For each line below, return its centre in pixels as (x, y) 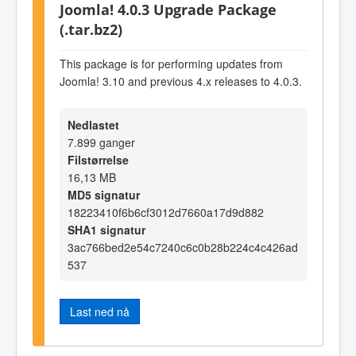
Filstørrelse (98, 159)
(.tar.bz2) (91, 29)
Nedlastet (93, 124)
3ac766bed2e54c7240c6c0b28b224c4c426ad (183, 247)
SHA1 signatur (106, 229)
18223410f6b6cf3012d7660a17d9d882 (166, 212)
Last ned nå (100, 311)
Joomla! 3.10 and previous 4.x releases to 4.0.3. (181, 81)
